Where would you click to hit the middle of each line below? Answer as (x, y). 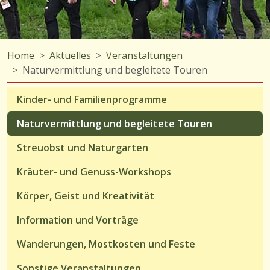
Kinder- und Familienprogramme (92, 99)
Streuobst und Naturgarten (83, 147)
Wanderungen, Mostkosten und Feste (106, 244)
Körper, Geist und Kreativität (86, 196)
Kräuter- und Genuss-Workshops (94, 171)
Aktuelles (70, 55)
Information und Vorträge (78, 220)
